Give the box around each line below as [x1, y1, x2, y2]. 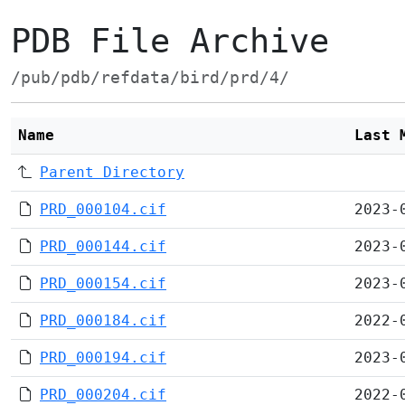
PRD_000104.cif [40, 201, 166, 218]
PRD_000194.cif [40, 349, 166, 366]
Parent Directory [40, 164, 184, 181]
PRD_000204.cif [40, 386, 166, 403]
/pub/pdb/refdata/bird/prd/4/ [11, 69, 289, 87]
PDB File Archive [11, 22, 329, 61]
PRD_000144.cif [40, 238, 166, 255]
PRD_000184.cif [40, 312, 166, 329]
